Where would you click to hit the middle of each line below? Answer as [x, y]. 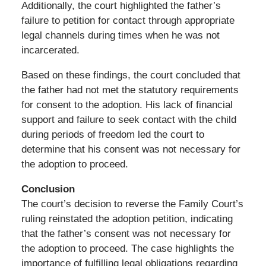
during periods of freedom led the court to [113, 134]
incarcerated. [50, 50]
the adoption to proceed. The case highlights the [127, 248]
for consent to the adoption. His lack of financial [127, 104]
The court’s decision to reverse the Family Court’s [132, 204]
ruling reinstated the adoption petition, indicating [127, 218]
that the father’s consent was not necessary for [126, 233]
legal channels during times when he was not [120, 35]
